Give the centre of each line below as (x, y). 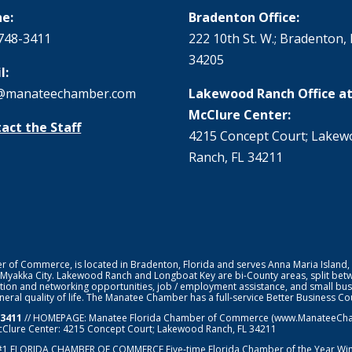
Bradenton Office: (244, 17)
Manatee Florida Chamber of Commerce (179, 318)
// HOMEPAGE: (56, 318)
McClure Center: (240, 114)
